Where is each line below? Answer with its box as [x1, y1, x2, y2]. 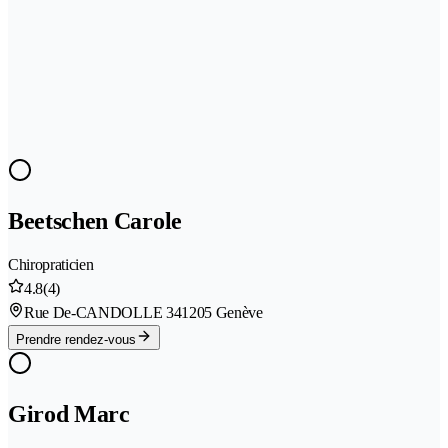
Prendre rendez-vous [16, 331, 136, 347]
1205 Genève [181, 303, 263, 321]
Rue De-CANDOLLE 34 [24, 303, 182, 321]
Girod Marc [8, 400, 130, 427]
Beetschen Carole [8, 207, 182, 234]
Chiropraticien [8, 255, 94, 273]
